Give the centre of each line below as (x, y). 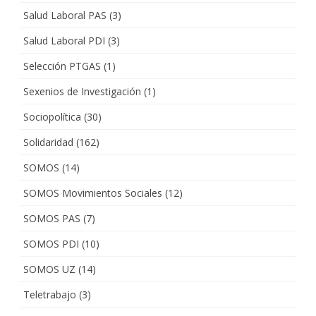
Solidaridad (48, 142)
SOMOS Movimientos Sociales (93, 193)
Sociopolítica (52, 116)
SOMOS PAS (52, 218)
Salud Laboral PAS (65, 15)
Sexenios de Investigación (82, 91)
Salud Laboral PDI (64, 40)
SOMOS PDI (51, 243)
